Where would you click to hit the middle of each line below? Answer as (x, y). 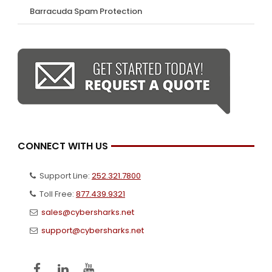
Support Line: (63, 175)
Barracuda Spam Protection (86, 11)
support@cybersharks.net (92, 230)
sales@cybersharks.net (87, 212)
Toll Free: (56, 194)
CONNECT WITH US (63, 146)
